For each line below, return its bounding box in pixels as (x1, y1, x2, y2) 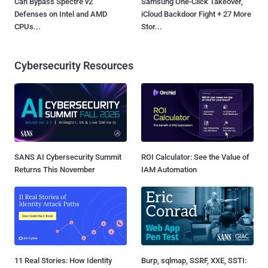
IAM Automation (141, 165, 197, 175)
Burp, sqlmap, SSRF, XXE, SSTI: (141, 256, 246, 266)
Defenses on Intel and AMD (14, 9, 107, 19)
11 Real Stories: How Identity (14, 256, 112, 266)
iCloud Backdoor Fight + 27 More (141, 9, 251, 19)
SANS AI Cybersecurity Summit (14, 153, 121, 162)
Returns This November (14, 165, 95, 175)
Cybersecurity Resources (14, 59, 133, 72)
